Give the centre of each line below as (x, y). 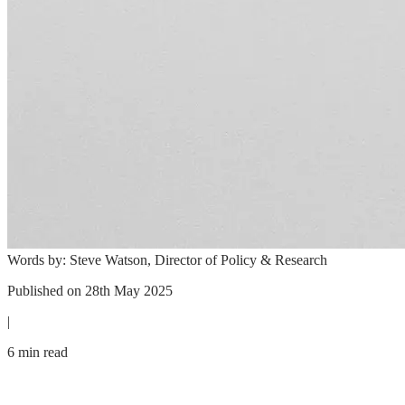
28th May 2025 (129, 291)
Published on (46, 291)
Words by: (37, 260)
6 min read (38, 353)
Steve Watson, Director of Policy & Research (198, 260)
